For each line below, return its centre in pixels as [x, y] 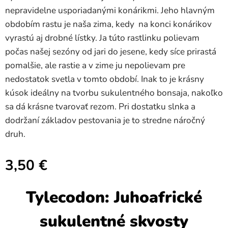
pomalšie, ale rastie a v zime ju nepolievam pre [95, 65]
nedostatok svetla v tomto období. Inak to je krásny [105, 79]
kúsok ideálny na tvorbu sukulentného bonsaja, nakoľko [114, 93]
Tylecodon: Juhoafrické [114, 197]
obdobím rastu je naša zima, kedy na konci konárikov [108, 24]
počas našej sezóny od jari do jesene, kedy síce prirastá [111, 52]
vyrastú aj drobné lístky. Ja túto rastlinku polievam [102, 38]
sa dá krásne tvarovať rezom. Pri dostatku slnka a [100, 107]
